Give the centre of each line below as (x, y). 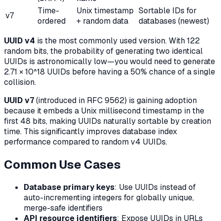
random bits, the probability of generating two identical (103, 51)
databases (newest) (174, 21)
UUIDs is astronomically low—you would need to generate (110, 61)
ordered (52, 21)
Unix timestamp (105, 10)
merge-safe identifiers (63, 208)
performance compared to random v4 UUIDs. (86, 142)
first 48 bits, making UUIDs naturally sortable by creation (108, 121)
